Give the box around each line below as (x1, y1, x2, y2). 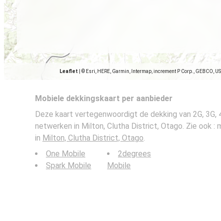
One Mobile (46, 149, 85, 158)
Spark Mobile (46, 161, 91, 170)
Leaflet (60, 69, 78, 74)
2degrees (118, 149, 151, 158)
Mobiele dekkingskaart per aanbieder (35, 94, 173, 103)
